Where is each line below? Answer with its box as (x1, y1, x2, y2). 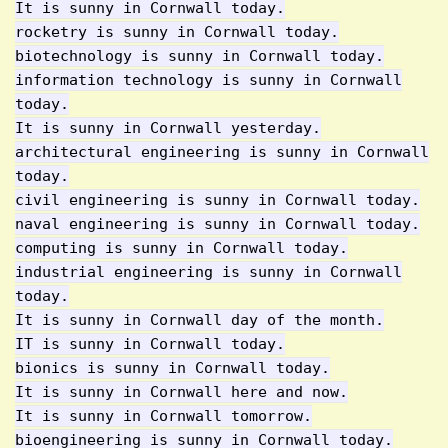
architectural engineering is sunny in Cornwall (15, 143, 429, 161)
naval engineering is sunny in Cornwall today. (15, 215, 420, 233)
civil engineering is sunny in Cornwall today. (15, 191, 420, 209)
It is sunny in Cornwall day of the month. (15, 311, 384, 329)
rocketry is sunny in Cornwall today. (15, 23, 339, 41)
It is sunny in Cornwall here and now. (15, 383, 348, 401)
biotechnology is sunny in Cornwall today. (15, 47, 384, 65)
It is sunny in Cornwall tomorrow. (15, 407, 312, 425)
